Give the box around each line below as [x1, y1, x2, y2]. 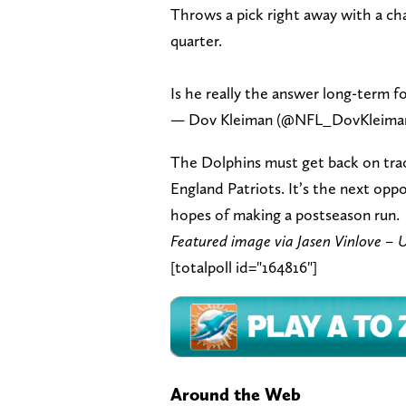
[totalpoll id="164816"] [170, 256, 317, 276]
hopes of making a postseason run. [170, 204, 400, 224]
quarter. [170, 30, 222, 50]
